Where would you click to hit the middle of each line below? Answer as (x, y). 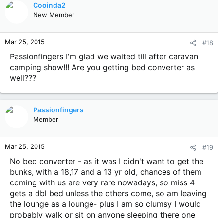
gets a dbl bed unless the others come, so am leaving (108, 193)
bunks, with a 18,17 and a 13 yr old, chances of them (106, 172)
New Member (54, 15)
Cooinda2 (49, 5)
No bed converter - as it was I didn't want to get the (107, 161)
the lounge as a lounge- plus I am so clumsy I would (105, 204)
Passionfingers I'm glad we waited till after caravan (104, 56)
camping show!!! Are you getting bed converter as (102, 67)
